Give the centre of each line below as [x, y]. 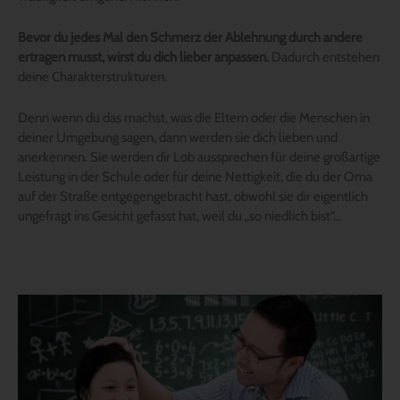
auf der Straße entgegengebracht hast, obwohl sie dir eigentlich [193, 196]
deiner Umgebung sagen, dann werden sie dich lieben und [178, 137]
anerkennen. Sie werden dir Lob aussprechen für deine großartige [199, 157]
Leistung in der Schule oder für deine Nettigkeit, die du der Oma [195, 176]
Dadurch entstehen [325, 57]
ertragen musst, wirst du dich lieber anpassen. [145, 57]
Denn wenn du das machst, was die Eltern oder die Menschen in [194, 117]
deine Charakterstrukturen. [92, 76]
